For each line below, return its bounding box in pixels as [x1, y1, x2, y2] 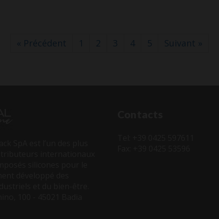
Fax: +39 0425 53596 [117, 143, 190, 154]
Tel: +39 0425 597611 [117, 132, 194, 144]
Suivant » [164, 37, 202, 49]
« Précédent [17, 37, 66, 49]
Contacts [117, 108, 163, 121]
